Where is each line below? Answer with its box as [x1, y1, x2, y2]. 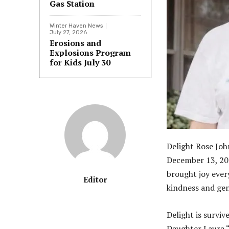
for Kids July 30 [50, 56, 110, 68]
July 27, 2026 [50, 29, 87, 36]
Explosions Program [50, 47, 131, 58]
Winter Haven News [50, 22, 103, 29]
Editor [83, 174, 107, 185]
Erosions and [50, 37, 101, 49]
